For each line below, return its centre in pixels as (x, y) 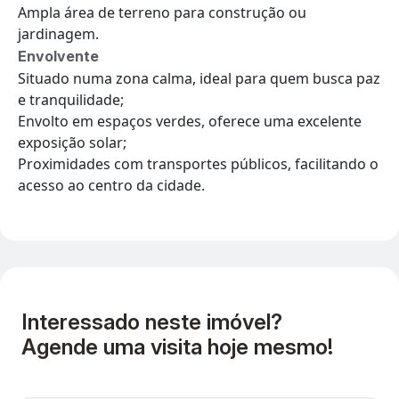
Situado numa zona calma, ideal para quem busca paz (199, 78)
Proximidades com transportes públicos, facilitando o (198, 163)
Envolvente (58, 56)
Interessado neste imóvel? (152, 322)
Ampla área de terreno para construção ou (162, 12)
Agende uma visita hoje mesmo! (177, 346)
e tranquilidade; (71, 99)
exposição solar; (72, 142)
